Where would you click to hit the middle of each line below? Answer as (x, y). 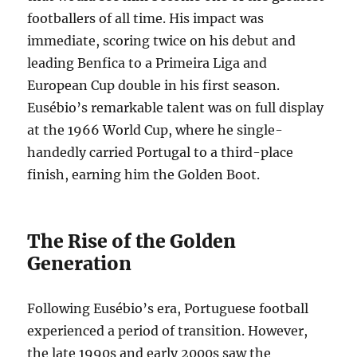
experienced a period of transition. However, (168, 331)
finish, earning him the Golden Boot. (144, 175)
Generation (80, 264)
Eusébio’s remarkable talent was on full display (176, 108)
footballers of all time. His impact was (146, 19)
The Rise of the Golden (132, 241)
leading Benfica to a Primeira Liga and (147, 63)
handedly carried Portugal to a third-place (161, 153)
